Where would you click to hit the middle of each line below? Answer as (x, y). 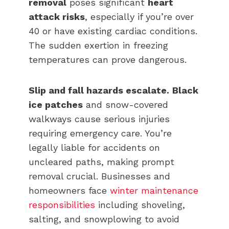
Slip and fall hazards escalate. (99, 90)
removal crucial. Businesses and (99, 176)
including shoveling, (140, 204)
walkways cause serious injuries (99, 119)
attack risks (57, 16)
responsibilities (62, 204)
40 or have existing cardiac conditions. (113, 31)
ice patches (56, 104)
